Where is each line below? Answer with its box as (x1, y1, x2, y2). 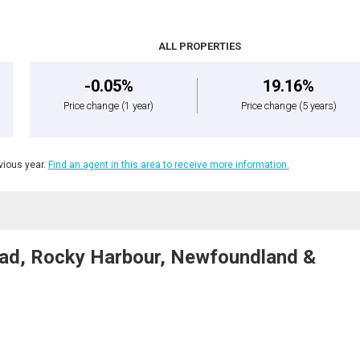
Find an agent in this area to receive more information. (47, 158, 289, 170)
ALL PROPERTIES (158, 39, 242, 52)
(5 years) (298, 99, 337, 112)
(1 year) (121, 99, 154, 112)
